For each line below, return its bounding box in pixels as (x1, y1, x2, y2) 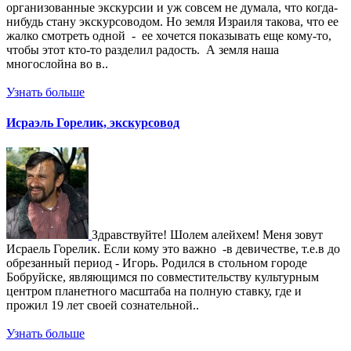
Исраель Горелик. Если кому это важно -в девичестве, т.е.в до (6, 241, 340, 255)
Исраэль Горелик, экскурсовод (6, 116, 179, 130)
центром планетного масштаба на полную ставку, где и (6, 284, 302, 298)
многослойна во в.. (6, 57, 108, 71)
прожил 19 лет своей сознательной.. (6, 298, 199, 312)
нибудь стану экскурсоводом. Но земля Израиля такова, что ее (6, 15, 338, 29)
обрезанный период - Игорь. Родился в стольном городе (6, 255, 307, 270)
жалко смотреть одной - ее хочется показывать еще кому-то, (6, 29, 331, 43)
